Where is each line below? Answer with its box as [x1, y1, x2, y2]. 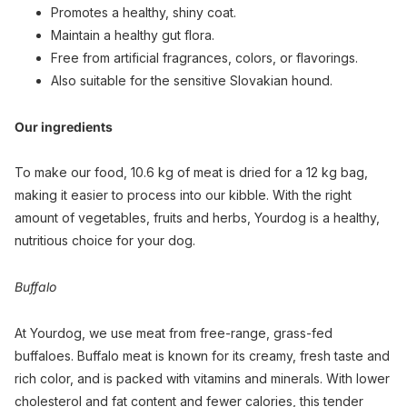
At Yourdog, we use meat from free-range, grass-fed [15, 325, 333, 342]
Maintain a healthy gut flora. [51, 26, 214, 43]
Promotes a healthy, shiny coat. [51, 4, 236, 20]
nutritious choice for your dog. [15, 233, 195, 249]
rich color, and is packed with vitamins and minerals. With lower [15, 371, 390, 387]
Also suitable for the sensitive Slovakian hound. [51, 72, 333, 88]
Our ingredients [15, 118, 113, 134]
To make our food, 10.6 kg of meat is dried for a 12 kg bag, [15, 164, 368, 181]
